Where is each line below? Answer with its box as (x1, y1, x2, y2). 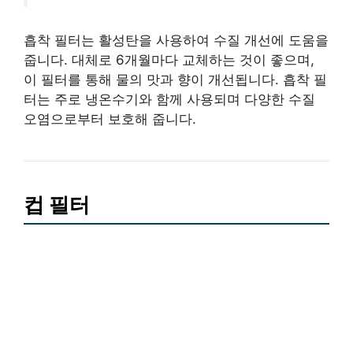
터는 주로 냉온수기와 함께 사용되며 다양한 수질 (24, 91, 315, 108)
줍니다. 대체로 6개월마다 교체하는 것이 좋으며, (24, 52, 314, 69)
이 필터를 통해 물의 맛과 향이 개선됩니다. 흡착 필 (24, 72, 327, 88)
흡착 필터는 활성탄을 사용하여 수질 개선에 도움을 (24, 32, 329, 49)
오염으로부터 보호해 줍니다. (24, 111, 196, 128)
